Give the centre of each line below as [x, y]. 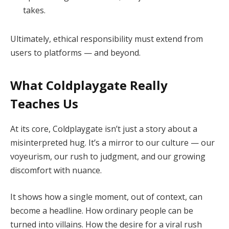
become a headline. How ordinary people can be [102, 211]
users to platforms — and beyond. [75, 53]
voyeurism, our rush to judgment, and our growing [108, 157]
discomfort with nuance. [56, 170]
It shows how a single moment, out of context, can [106, 197]
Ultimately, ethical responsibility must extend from [107, 39]
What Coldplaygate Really [89, 85]
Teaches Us [44, 104]
